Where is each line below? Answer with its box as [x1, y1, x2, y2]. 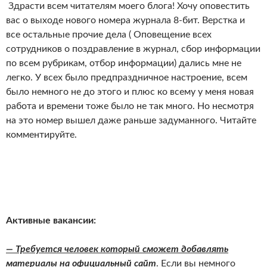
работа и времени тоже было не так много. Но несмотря [6, 101, 254, 111]
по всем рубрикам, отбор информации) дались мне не [6, 58, 241, 69]
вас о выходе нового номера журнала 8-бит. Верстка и [6, 15, 245, 26]
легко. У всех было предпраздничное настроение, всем [6, 73, 247, 83]
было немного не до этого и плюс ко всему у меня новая [6, 87, 254, 97]
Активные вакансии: [6, 216, 96, 226]
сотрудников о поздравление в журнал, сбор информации [6, 44, 260, 54]
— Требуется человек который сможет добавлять [6, 244, 228, 254]
